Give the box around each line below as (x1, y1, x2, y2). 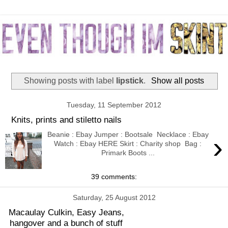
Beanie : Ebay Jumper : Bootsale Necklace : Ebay (47, 130, 209, 138)
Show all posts (151, 76, 204, 85)
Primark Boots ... (101, 148, 155, 157)
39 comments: (91, 173, 137, 181)
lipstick (116, 76, 144, 85)
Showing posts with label (24, 76, 117, 85)
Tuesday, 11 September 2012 (67, 101, 161, 109)
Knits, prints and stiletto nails (11, 115, 122, 125)
